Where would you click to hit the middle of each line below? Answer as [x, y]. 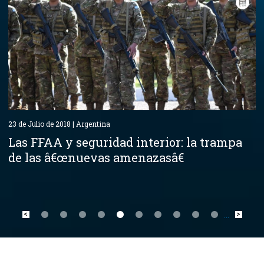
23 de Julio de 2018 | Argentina [59, 123]
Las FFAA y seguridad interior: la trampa [125, 142]
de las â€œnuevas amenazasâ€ [96, 157]
